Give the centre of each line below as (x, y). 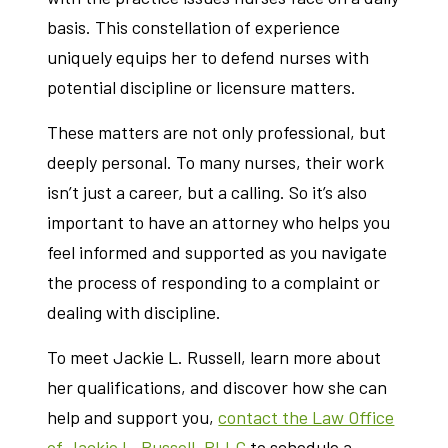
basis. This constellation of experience (194, 27)
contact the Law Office (306, 417)
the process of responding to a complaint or (214, 282)
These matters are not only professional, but (217, 132)
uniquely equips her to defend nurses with (208, 57)
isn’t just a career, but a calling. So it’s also (207, 192)
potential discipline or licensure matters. (202, 87)
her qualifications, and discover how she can (217, 387)
